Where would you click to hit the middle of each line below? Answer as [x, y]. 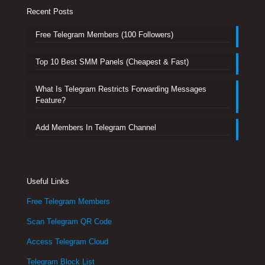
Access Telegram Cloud [67, 242]
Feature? [51, 101]
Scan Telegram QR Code [69, 222]
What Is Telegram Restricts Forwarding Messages [121, 89]
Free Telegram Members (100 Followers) [104, 35]
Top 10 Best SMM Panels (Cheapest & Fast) [112, 62]
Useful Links [48, 182]
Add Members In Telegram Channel [96, 128]
